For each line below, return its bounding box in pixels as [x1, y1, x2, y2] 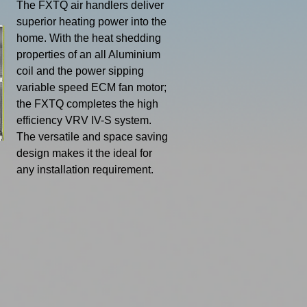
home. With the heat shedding [16, 32, 161, 44]
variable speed [16, 82, 91, 93]
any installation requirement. [16, 164, 153, 175]
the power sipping [58, 65, 144, 77]
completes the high [66, 98, 158, 110]
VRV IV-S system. [65, 114, 151, 126]
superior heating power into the [16, 16, 167, 27]
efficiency [16, 114, 65, 126]
